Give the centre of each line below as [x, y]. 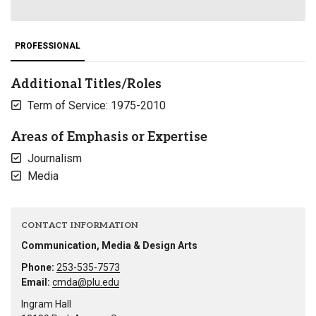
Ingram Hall [46, 304]
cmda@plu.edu [86, 282]
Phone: [38, 268]
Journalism [55, 158]
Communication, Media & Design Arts [109, 246]
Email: [36, 282]
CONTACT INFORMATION [80, 226]
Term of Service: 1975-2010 [97, 105]
